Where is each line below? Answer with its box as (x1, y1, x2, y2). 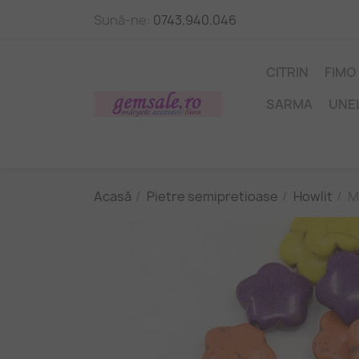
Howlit (293, 188, 333, 205)
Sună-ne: (94, 11, 153, 29)
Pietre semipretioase (147, 188, 278, 205)
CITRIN (266, 63, 309, 81)
